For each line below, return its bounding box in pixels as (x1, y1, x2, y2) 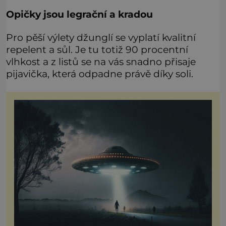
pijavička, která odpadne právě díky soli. (6, 68, 193, 80)
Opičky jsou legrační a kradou (6, 8, 155, 20)
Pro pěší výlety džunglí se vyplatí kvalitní (6, 31, 196, 44)
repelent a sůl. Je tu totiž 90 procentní (6, 43, 188, 56)
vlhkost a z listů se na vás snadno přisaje (6, 55, 196, 68)
